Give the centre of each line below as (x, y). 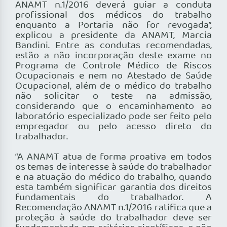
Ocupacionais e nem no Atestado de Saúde (113, 76)
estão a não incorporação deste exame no (113, 56)
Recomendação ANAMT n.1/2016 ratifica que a (113, 208)
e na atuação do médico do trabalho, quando (113, 178)
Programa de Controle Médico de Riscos (113, 66)
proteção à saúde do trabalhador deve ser (113, 218)
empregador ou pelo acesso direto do (113, 127)
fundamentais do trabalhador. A (113, 198)
